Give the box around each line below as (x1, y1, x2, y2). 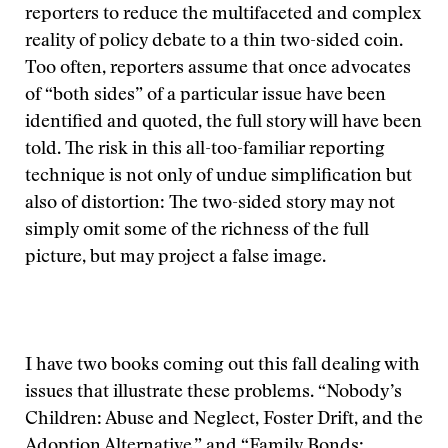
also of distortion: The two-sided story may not (25, 195, 395, 213)
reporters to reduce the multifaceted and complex (25, 6, 421, 24)
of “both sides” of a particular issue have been (25, 87, 386, 105)
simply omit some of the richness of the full (25, 222, 369, 240)
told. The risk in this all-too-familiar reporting (25, 141, 385, 159)
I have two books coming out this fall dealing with (25, 357, 420, 375)
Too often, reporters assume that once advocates (25, 60, 411, 78)
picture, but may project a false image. (25, 249, 326, 267)
